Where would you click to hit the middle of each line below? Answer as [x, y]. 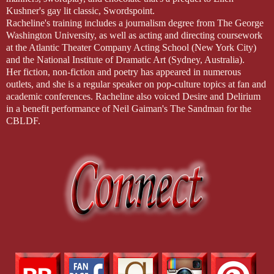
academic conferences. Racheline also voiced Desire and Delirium [133, 96]
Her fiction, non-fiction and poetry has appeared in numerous [124, 72]
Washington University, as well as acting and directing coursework [134, 35]
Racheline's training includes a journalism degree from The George [135, 23]
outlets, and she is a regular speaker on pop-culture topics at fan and [136, 84]
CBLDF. [23, 120]
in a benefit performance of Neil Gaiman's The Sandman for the [129, 108]
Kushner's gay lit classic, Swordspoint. [80, 10]
